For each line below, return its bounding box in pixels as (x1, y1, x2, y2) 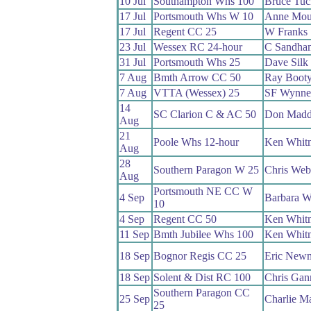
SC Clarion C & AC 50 (153, 108, 256, 120)
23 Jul (119, 40, 146, 53)
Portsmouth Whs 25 (153, 56, 240, 68)
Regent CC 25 (153, 25, 217, 37)
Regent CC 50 (153, 212, 217, 225)
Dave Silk (264, 56, 308, 68)
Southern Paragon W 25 (153, 163, 259, 176)
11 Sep (119, 228, 149, 240)
